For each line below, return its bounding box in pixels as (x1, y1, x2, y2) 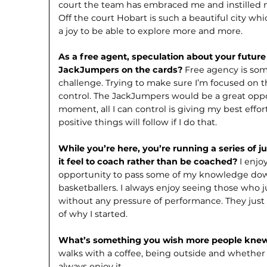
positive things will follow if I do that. (58, 117, 218, 128)
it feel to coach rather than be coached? (58, 156, 240, 167)
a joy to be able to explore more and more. (58, 25, 243, 36)
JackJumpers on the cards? (58, 64, 185, 76)
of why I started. (58, 209, 128, 220)
